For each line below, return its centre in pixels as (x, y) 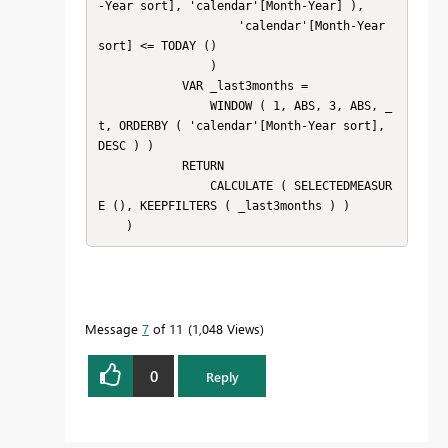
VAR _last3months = (139, 85)
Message (113, 329)
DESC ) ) (125, 145)
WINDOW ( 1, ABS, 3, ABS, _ (153, 105)
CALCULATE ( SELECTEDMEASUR (153, 185)
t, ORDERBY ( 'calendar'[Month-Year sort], (241, 125)
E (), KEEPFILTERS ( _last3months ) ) (223, 205)
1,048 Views (226, 329)
